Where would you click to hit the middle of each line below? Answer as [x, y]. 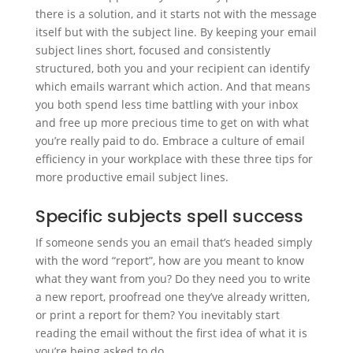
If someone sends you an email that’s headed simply [173, 242]
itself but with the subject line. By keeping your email [176, 32]
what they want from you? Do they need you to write [173, 279]
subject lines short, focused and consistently [152, 50]
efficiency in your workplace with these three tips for [174, 159]
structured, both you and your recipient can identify [172, 68]
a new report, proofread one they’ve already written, [172, 297]
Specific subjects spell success [169, 216]
